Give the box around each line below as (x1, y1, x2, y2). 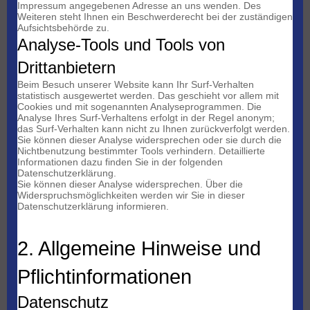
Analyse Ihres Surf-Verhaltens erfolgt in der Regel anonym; (17, 112, 275, 124)
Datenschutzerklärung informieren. (17, 201, 169, 212)
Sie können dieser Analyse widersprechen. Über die (17, 179, 243, 190)
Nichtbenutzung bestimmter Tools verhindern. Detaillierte (17, 145, 265, 157)
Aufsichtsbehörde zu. (17, 22, 109, 34)
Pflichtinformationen (17, 265, 192, 289)
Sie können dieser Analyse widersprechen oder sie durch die (17, 134, 282, 146)
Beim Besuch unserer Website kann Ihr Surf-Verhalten (17, 79, 254, 91)
